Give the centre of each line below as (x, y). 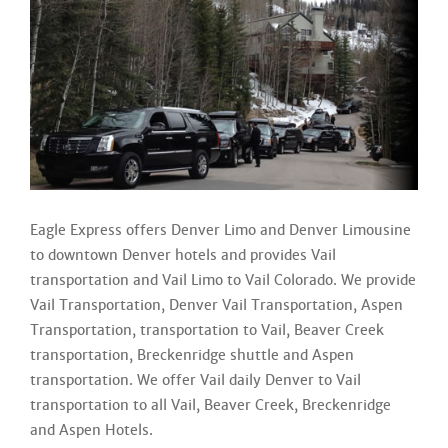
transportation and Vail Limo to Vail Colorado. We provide (223, 280)
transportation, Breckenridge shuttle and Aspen (192, 355)
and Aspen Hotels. (91, 430)
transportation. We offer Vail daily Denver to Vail (195, 380)
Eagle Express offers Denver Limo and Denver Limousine (220, 230)
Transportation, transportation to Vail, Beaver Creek (207, 330)
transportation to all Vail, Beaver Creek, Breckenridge (210, 405)
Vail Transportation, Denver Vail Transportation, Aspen (216, 305)
